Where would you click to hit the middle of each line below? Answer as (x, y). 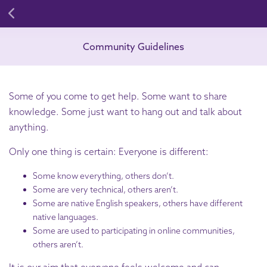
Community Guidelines (133, 46)
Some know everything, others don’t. (103, 176)
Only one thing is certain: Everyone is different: (109, 152)
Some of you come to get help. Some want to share (118, 96)
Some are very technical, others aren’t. (105, 189)
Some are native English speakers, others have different (138, 203)
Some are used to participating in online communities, (134, 230)
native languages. (66, 217)
